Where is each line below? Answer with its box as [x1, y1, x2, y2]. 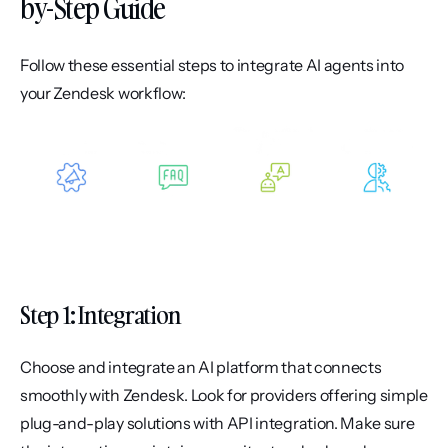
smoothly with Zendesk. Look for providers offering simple [20, 385, 428, 406]
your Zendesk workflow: [20, 83, 186, 103]
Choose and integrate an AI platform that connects [20, 357, 382, 378]
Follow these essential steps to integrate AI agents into [20, 55, 405, 75]
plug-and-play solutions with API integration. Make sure [20, 413, 415, 434]
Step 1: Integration [20, 298, 181, 332]
